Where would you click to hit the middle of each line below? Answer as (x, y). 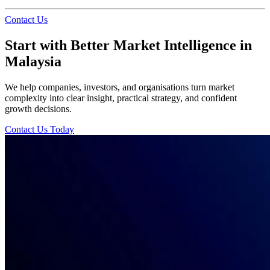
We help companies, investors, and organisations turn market (120, 87)
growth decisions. (38, 108)
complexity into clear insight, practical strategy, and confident (121, 98)
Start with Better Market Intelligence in (128, 45)
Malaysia (33, 61)
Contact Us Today (39, 129)
